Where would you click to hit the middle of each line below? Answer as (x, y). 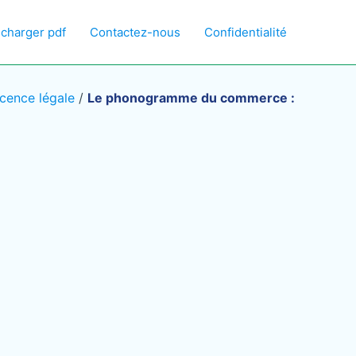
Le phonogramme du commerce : (191, 98)
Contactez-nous (135, 32)
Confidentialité (246, 32)
